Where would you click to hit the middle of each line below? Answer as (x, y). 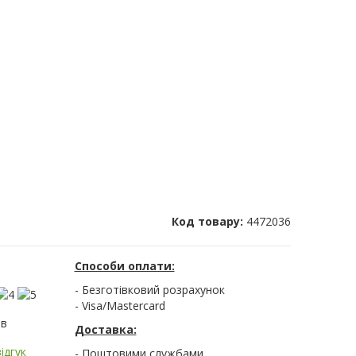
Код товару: (209, 222)
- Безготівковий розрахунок (149, 290)
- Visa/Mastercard (120, 306)
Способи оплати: (124, 266)
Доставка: (105, 330)
